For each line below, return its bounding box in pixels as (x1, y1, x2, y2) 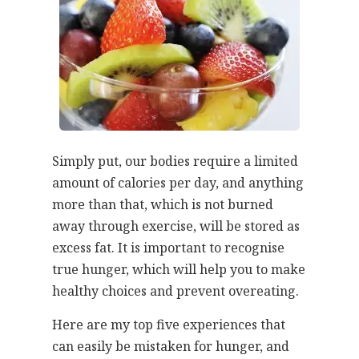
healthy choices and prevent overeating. (52, 282, 299, 300)
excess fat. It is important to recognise (52, 239, 284, 256)
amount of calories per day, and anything (52, 174, 304, 192)
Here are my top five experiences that (52, 316, 285, 333)
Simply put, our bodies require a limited (52, 152, 298, 170)
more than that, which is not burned (52, 196, 273, 213)
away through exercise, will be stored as (52, 217, 300, 235)
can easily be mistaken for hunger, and (52, 337, 289, 355)
